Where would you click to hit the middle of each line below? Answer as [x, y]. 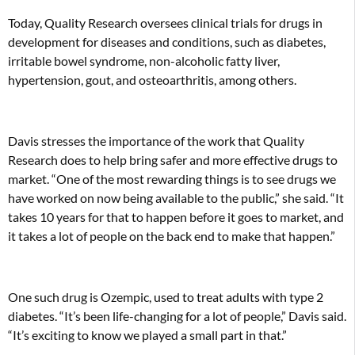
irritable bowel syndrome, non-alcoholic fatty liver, [144, 61]
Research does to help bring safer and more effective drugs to [173, 160]
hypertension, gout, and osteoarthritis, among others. [152, 80]
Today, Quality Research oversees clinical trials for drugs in [165, 23]
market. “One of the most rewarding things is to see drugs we [172, 179]
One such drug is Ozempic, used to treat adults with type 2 [166, 296]
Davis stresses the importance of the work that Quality [156, 141]
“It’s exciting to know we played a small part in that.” [147, 334]
